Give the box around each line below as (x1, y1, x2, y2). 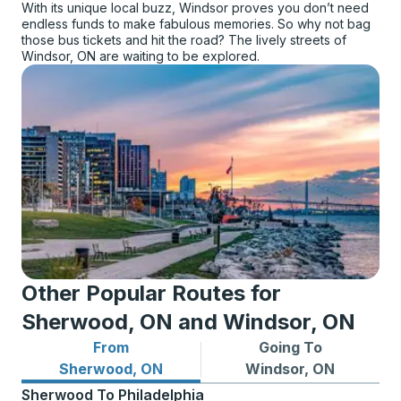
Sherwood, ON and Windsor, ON (21, 309, 355, 335)
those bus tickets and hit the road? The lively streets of (21, 32, 346, 47)
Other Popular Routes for (21, 280, 281, 306)
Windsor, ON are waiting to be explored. (21, 48, 260, 64)
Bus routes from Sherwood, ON (21, 359, 244, 378)
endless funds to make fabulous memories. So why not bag (21, 16, 371, 31)
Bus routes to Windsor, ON (200, 359, 391, 378)
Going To (258, 338, 322, 356)
